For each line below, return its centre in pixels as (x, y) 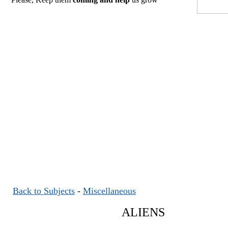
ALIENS (143, 212)
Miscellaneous (109, 191)
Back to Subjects (44, 191)
